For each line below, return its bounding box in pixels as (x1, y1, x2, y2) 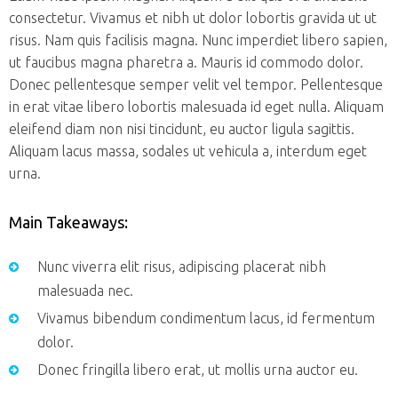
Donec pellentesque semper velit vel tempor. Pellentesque (9, 76, 383, 92)
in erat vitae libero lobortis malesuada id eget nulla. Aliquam (9, 98, 384, 115)
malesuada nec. (37, 282, 133, 298)
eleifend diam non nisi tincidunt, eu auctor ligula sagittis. (9, 120, 354, 137)
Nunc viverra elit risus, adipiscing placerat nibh (37, 258, 326, 275)
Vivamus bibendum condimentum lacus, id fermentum (37, 309, 375, 326)
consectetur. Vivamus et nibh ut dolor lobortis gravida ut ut (9, 9, 377, 26)
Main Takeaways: (9, 212, 128, 231)
